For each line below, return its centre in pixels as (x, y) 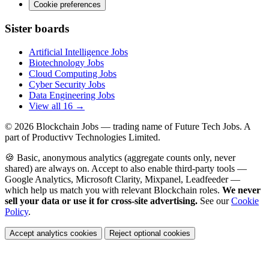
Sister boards (37, 29)
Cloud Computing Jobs (73, 73)
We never (241, 190)
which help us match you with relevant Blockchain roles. (113, 190)
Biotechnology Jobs (66, 62)
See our (214, 201)
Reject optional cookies (150, 233)
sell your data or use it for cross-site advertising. (101, 201)
